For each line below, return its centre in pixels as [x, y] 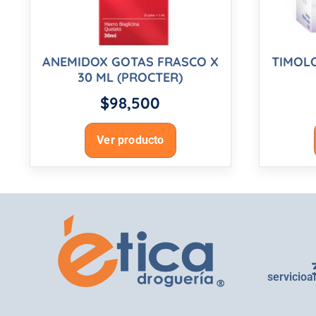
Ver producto [130, 140]
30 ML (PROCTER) [130, 78]
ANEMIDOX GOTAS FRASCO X [130, 62]
